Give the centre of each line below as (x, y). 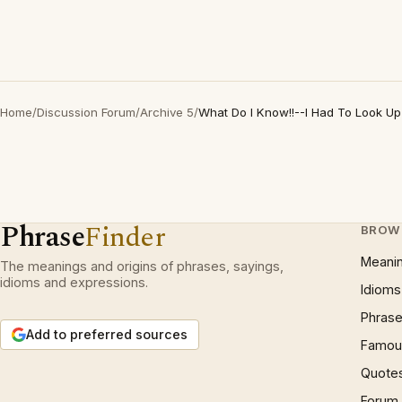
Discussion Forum (86, 112)
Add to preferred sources (107, 334)
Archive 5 (167, 112)
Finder (125, 237)
